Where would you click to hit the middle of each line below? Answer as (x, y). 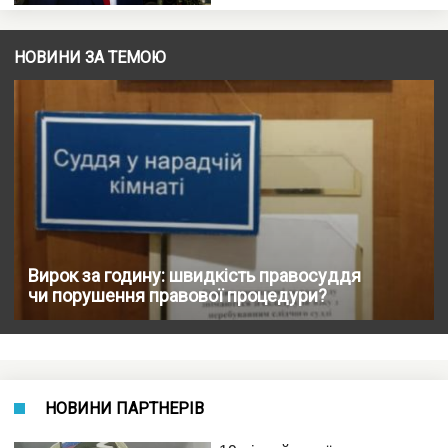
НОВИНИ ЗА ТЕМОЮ (90, 57)
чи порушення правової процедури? (177, 295)
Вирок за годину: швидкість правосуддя (194, 275)
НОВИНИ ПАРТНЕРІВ (124, 408)
